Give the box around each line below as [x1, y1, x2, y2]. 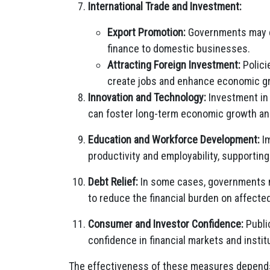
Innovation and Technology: [88, 91, 206, 104]
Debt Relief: [88, 175, 138, 188]
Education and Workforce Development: [88, 133, 260, 146]
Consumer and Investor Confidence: [88, 218, 243, 230]
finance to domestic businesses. [107, 42, 250, 55]
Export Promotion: [107, 26, 186, 39]
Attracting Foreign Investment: [107, 58, 240, 71]
